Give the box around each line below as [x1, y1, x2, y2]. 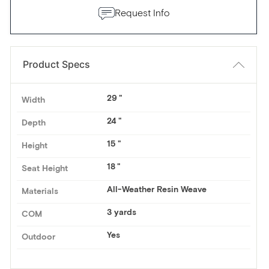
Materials [22, 187, 58, 196]
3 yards [107, 208, 136, 217]
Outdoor [22, 232, 55, 241]
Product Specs [23, 58, 90, 71]
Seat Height [22, 164, 68, 173]
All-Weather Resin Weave [107, 185, 207, 194]
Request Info [114, 8, 169, 18]
